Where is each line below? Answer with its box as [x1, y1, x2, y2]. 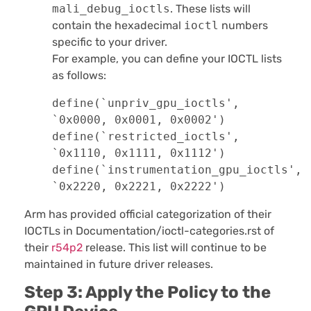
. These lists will [170, 1, 251, 15]
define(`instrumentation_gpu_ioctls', [52, 162, 302, 176]
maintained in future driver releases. [24, 257, 213, 271]
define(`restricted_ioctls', [52, 129, 239, 143]
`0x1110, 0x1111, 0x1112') [52, 146, 226, 160]
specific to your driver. [52, 35, 167, 49]
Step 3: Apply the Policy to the [24, 283, 271, 303]
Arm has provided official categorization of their [24, 207, 271, 221]
